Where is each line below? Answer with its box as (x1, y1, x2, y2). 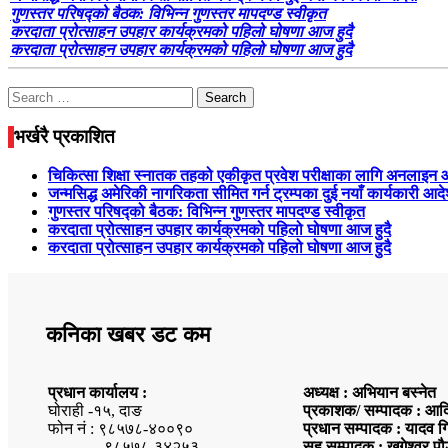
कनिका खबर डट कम (46, 322, 210, 348)
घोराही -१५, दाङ (48, 402, 142, 420)
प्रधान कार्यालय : (48, 384, 147, 402)
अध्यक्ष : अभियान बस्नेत (303, 384, 436, 402)
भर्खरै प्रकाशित (14, 126, 115, 148)
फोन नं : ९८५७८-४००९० (48, 420, 193, 438)
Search (7, 85, 50, 103)
